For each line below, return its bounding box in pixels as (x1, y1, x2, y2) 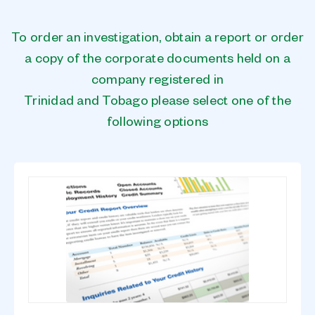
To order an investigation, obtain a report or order (11, 32, 304, 47)
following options (106, 117, 209, 131)
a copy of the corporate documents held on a (25, 53, 290, 68)
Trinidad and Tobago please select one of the (24, 96, 291, 110)
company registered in (91, 75, 224, 89)
